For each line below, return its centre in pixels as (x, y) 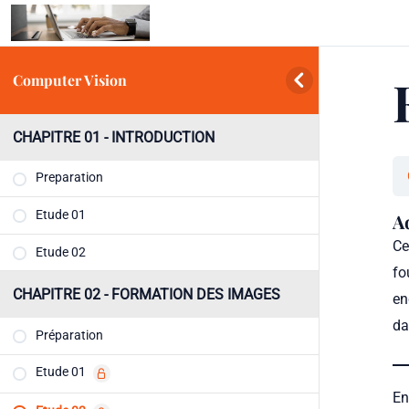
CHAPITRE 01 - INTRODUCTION (114, 137)
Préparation (70, 335)
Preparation (70, 178)
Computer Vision (70, 80)
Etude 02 (61, 252)
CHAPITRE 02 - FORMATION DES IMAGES (147, 295)
